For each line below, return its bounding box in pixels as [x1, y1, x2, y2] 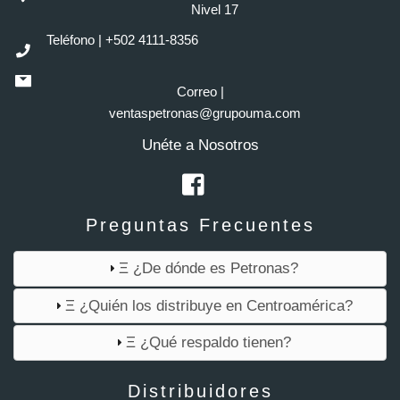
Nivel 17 [191, 2, 238, 18]
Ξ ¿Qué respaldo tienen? [126, 334, 292, 351]
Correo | [176, 84, 224, 100]
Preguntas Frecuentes [85, 215, 315, 236]
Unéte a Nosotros [141, 137, 259, 154]
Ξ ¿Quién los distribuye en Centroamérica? [64, 296, 353, 313]
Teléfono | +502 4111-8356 [43, 32, 198, 48]
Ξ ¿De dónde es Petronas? [119, 260, 299, 277]
